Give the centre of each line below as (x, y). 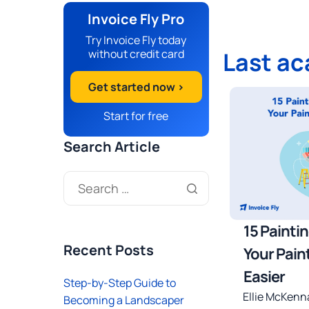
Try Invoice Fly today (136, 40)
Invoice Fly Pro (136, 19)
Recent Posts (109, 250)
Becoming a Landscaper (124, 300)
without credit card (136, 54)
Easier (264, 277)
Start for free (136, 116)
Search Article (112, 147)
